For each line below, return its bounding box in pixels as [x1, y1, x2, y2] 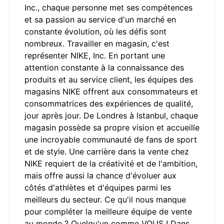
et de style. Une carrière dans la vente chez [24, 146, 189, 156]
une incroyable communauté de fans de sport [24, 134, 197, 144]
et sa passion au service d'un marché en [24, 14, 176, 24]
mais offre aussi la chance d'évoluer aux [24, 170, 176, 180]
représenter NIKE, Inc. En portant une [24, 50, 165, 60]
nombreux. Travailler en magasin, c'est [24, 38, 169, 48]
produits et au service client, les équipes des [24, 74, 193, 84]
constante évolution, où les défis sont [24, 26, 166, 36]
